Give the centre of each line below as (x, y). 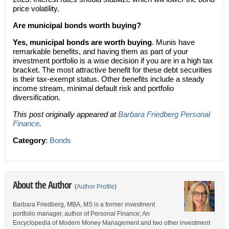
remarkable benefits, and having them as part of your (100, 51)
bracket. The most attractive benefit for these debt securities (112, 70)
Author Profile (95, 187)
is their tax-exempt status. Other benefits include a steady (108, 79)
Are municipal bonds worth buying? (77, 25)
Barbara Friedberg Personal (164, 114)
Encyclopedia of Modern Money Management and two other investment (111, 223)
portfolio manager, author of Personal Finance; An (81, 214)
